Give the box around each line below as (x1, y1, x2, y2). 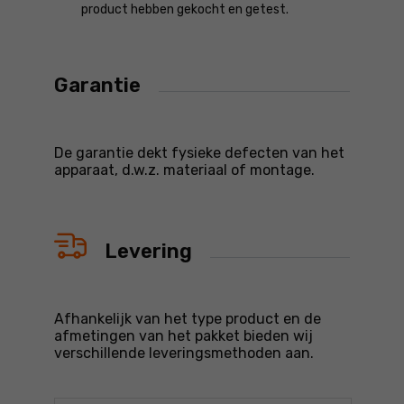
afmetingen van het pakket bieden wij (54, 327, 313, 344)
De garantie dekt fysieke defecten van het (54, 144, 344, 161)
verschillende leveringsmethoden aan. (54, 344, 314, 362)
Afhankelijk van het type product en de (54, 310, 321, 327)
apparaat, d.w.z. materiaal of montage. (54, 161, 315, 179)
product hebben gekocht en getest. (81, 2, 289, 17)
